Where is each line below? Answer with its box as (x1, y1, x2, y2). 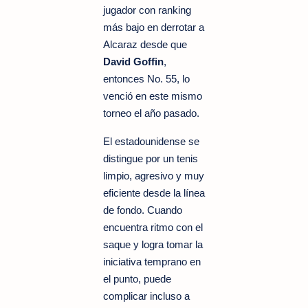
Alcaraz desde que (103, 38, 187, 50)
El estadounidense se (103, 135, 199, 147)
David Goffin (103, 55, 164, 67)
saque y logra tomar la (103, 238, 203, 250)
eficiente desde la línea (103, 186, 205, 199)
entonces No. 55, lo (103, 72, 190, 85)
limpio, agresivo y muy (103, 169, 204, 181)
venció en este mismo (103, 89, 202, 102)
